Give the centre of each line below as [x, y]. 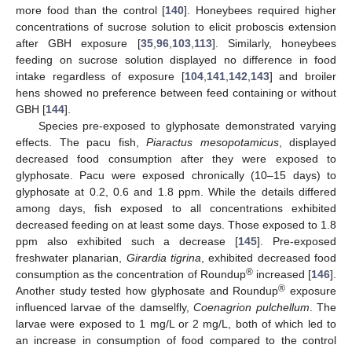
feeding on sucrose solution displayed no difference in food [176, 59]
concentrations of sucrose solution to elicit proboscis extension [176, 26]
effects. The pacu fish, [81, 142]
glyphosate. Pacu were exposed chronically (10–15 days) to [176, 175]
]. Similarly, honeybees [274, 43]
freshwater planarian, [71, 257]
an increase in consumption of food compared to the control [176, 340]
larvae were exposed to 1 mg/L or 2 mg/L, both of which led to [176, 323]
